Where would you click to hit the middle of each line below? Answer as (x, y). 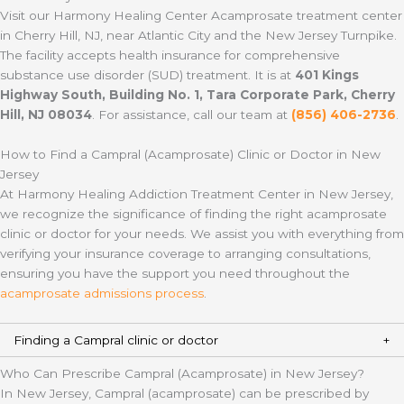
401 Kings (327, 75)
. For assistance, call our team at (192, 115)
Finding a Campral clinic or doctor (116, 340)
